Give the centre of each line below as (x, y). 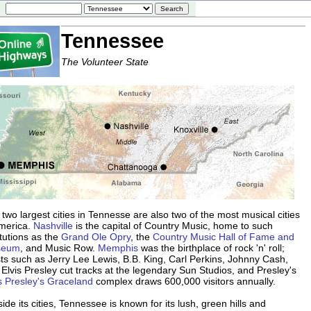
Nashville (53, 226)
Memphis (118, 248)
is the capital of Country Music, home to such (173, 226)
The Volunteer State (105, 62)
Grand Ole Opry (96, 237)
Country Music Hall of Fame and (224, 237)
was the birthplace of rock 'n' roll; (211, 248)
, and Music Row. (59, 248)
